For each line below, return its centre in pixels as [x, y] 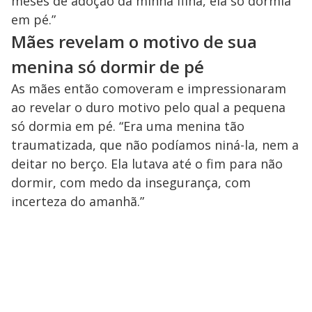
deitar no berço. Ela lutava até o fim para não [147, 163]
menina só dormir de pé [108, 66]
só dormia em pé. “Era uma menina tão [128, 126]
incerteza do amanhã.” [78, 201]
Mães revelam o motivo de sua [134, 41]
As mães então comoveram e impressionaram [149, 88]
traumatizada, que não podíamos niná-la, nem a [155, 145]
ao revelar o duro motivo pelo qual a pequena [148, 107]
